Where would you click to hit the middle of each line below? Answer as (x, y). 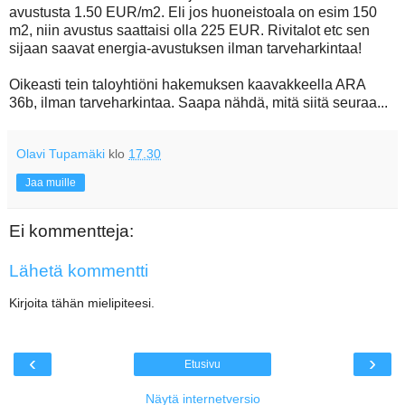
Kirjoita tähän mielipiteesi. (82, 303)
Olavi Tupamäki (61, 154)
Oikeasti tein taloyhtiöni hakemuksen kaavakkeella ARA (187, 85)
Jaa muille (51, 183)
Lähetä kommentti (79, 271)
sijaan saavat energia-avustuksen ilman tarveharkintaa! (185, 49)
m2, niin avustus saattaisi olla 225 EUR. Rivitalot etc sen (189, 31)
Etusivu (202, 364)
